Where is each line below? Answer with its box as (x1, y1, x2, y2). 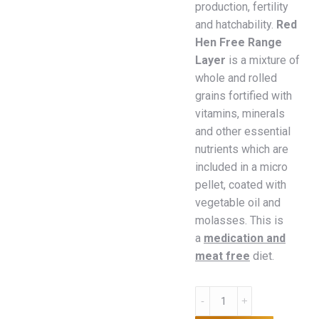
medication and (204, 231, 286, 245)
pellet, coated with (195, 178, 286, 192)
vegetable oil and (195, 196, 281, 209)
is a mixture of (226, 53, 300, 67)
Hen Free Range (195, 36, 282, 49)
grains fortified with (195, 89, 292, 103)
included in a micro (195, 160, 288, 174)
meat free (195, 249, 250, 263)
